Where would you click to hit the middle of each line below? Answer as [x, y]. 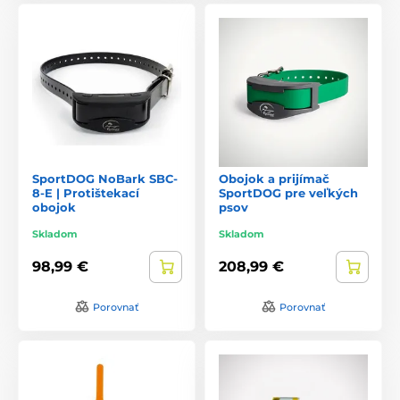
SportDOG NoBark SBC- [105, 178]
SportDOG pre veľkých [288, 192]
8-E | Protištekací [86, 192]
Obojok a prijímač [274, 178]
